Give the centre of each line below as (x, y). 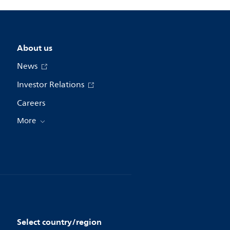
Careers (31, 103)
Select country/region (59, 222)
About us (34, 48)
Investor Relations (51, 85)
